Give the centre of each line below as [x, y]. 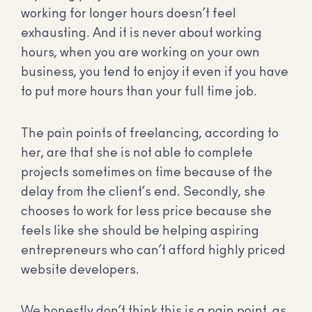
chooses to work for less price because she [146, 211]
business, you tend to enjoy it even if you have [155, 73]
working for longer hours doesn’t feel [128, 14]
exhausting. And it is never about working [141, 34]
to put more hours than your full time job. [139, 92]
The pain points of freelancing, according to [150, 133]
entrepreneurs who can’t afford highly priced [153, 250]
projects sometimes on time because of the [147, 172]
